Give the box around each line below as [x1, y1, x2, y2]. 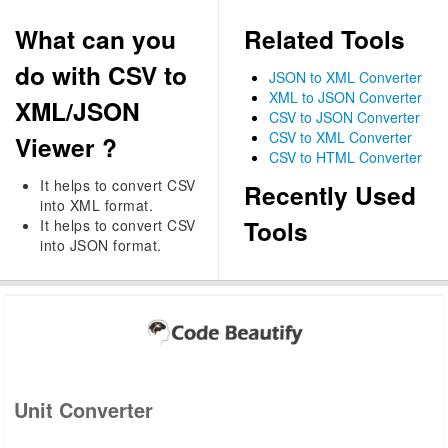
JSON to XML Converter [268, 67, 422, 87]
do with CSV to [15, 57, 187, 93]
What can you [15, 21, 176, 57]
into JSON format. [40, 235, 162, 255]
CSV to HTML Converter [268, 147, 422, 167]
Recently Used [243, 177, 416, 213]
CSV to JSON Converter [268, 107, 420, 127]
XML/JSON [15, 93, 140, 129]
